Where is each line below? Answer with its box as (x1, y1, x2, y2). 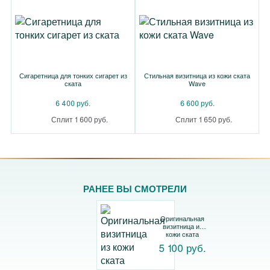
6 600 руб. (180, 98, 215, 108)
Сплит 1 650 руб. (175, 114, 232, 124)
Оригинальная (160, 213, 204, 223)
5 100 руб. (159, 239, 206, 255)
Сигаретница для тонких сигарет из (19, 71, 127, 80)
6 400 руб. (55, 98, 90, 108)
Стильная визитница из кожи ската (144, 71, 250, 80)
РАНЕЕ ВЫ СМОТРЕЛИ (83, 182, 187, 195)
